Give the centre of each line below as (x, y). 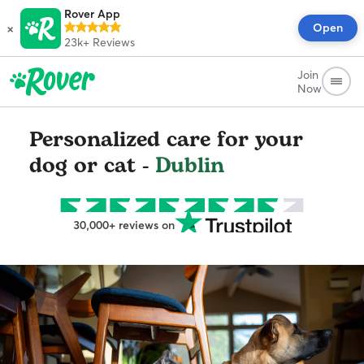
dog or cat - (92, 166)
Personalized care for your (166, 140)
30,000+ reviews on (123, 225)
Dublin (190, 166)
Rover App (92, 14)
